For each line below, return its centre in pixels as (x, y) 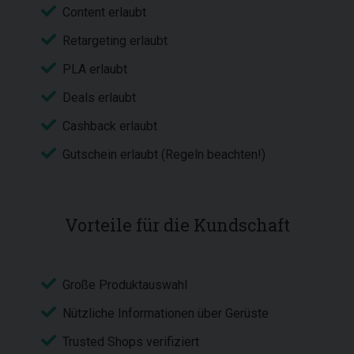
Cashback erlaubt (111, 126)
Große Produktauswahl (125, 285)
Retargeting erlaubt (115, 41)
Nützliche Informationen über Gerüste (166, 313)
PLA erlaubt (95, 69)
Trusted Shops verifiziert (131, 342)
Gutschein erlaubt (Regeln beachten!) (164, 154)
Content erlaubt (104, 12)
